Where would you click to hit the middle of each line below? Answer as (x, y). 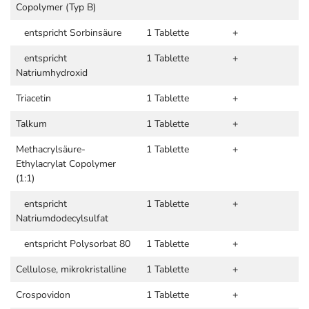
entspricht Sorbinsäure (69, 33)
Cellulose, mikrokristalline (71, 269)
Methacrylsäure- (51, 149)
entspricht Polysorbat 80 (73, 244)
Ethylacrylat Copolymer (66, 164)
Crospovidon (43, 295)
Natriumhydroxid (52, 73)
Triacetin (33, 98)
